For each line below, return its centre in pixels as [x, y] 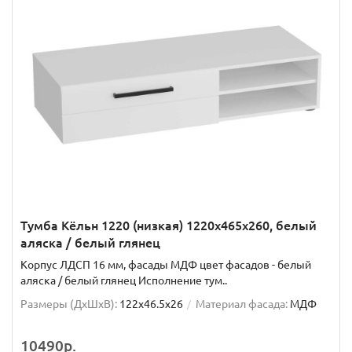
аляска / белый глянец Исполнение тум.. [124, 280]
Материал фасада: [242, 304]
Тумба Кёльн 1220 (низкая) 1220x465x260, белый [169, 225]
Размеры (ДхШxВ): [69, 304]
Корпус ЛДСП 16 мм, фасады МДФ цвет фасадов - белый [166, 264]
